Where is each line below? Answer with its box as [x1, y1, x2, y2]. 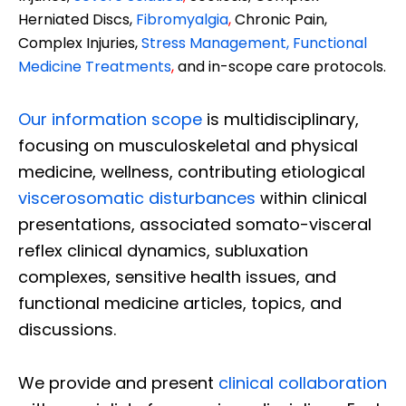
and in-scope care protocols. [174, 55, 386, 77]
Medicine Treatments [18, 55, 171, 77]
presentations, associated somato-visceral [18, 212, 372, 236]
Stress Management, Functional [141, 32, 367, 53]
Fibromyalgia [136, 8, 228, 30]
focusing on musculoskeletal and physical [18, 133, 358, 157]
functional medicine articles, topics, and [18, 291, 342, 314]
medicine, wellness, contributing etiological [18, 159, 365, 183]
